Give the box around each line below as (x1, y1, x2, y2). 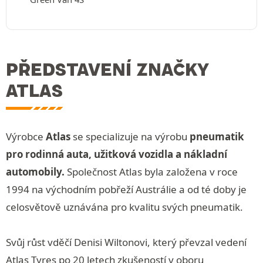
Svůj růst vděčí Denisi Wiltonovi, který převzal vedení (6, 235, 247, 249)
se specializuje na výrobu (70, 129, 190, 143)
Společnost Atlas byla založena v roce (65, 164, 238, 178)
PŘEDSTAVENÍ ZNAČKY (6, 59, 208, 80)
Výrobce (6, 129, 46, 143)
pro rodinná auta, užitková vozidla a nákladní (6, 147, 227, 161)
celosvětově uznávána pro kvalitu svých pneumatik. (6, 200, 243, 214)
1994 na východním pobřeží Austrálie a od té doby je (6, 182, 247, 196)
